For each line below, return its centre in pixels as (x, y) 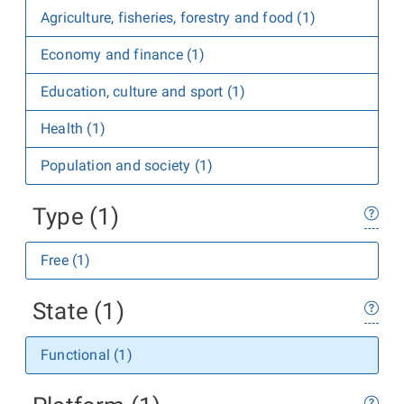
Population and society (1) (127, 165)
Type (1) (76, 216)
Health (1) (73, 129)
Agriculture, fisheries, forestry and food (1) (178, 18)
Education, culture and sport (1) (143, 92)
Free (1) (66, 260)
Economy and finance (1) (123, 55)
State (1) (78, 311)
